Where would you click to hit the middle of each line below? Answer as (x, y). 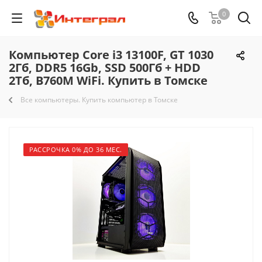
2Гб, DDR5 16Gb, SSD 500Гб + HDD (105, 68)
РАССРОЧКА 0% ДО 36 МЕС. (76, 149)
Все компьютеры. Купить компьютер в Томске (99, 100)
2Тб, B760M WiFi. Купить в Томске (108, 80)
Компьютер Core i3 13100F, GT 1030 (111, 55)
